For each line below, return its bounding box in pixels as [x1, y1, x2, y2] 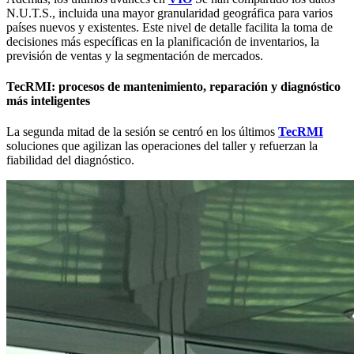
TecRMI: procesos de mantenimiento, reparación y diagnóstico [6, 80, 341, 94]
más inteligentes [6, 94, 93, 108]
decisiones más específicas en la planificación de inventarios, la [6, 34, 319, 48]
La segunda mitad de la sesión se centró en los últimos [6, 125, 278, 139]
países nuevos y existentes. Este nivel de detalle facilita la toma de [6, 20, 333, 34]
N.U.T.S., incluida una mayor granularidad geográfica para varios [6, 6, 333, 20]
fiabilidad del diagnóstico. [6, 153, 134, 168]
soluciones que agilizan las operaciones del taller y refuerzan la [6, 139, 318, 153]
